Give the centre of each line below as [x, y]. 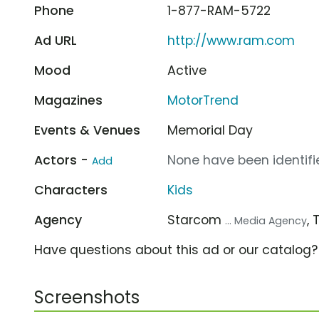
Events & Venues [87, 130]
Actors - [63, 160]
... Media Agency [266, 220]
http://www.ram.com [231, 40]
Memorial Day [210, 130]
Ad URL [56, 40]
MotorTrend [203, 100]
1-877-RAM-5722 [219, 10]
